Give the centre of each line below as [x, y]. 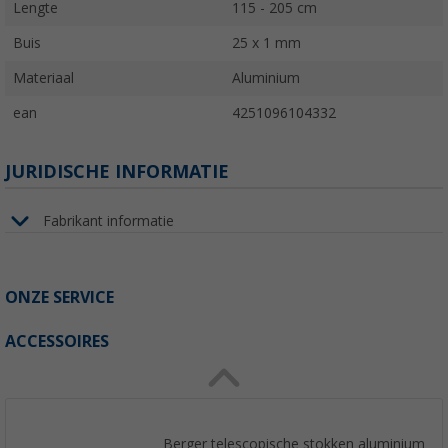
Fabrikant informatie [108, 220]
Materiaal [43, 78]
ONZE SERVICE [59, 298]
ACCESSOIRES [57, 342]
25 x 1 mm [266, 43]
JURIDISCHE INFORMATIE [117, 172]
